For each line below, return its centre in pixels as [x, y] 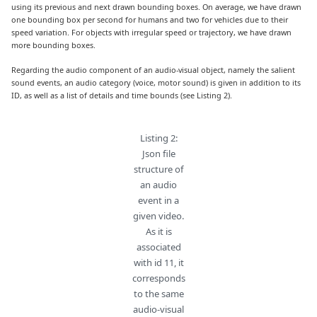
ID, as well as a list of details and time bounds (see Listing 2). [122, 95]
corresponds [158, 278]
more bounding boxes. [54, 45]
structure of [158, 169]
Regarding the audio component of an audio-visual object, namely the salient [154, 69]
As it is [158, 232]
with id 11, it [158, 263]
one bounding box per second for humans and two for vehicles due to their [150, 20]
